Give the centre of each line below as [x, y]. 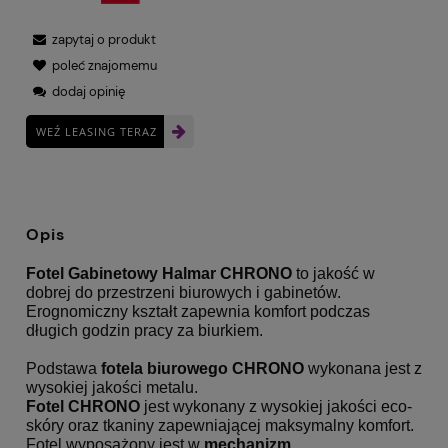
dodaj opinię [88, 91]
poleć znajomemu [104, 65]
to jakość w [335, 273]
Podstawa [63, 368]
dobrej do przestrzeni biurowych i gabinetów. [183, 292]
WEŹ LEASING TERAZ [96, 131]
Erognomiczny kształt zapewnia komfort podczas [198, 311]
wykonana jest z [365, 368]
